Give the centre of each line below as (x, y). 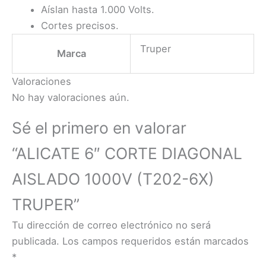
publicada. (36, 241)
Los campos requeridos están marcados (156, 241)
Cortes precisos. (80, 25)
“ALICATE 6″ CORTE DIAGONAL (127, 153)
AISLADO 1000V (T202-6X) (113, 179)
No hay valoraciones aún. (71, 97)
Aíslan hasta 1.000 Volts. (98, 9)
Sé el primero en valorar (99, 128)
